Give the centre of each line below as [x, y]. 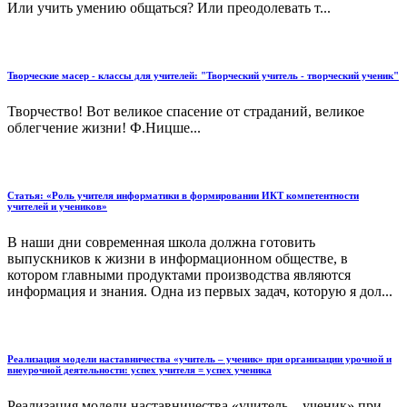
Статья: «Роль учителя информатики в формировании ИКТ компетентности [183, 196]
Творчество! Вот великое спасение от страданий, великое [186, 112]
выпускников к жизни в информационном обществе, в [178, 259]
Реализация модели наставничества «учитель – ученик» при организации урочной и [199, 359]
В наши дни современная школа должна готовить [161, 243]
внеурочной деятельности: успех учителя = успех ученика [139, 370]
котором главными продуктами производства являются [179, 275]
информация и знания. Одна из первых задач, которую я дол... [200, 292]
